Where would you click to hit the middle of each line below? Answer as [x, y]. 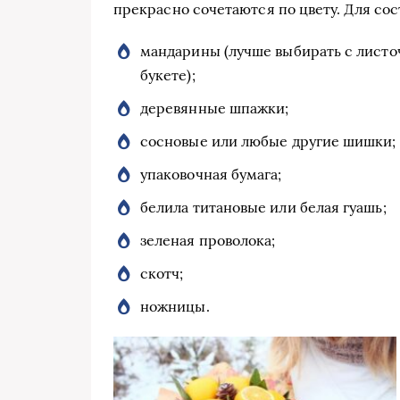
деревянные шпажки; [215, 108]
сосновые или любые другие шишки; [268, 141]
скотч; [162, 273]
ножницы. [175, 306]
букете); [168, 75]
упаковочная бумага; [211, 174]
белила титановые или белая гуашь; [263, 207]
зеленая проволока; [208, 240]
